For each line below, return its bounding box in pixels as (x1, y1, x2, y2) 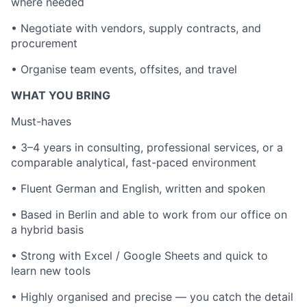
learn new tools (11, 264, 90, 278)
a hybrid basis (11, 223, 84, 236)
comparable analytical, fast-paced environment (11, 156, 256, 169)
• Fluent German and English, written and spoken (11, 182, 265, 195)
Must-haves (11, 114, 71, 128)
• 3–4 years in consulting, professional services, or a (11, 140, 283, 154)
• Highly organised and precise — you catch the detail (11, 290, 293, 304)
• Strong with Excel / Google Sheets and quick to (11, 249, 268, 262)
